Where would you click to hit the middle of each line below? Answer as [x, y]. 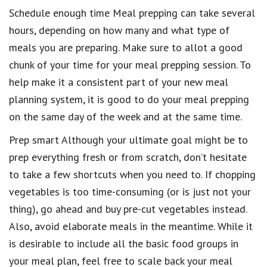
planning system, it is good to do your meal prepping [129, 99]
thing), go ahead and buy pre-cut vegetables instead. [128, 209]
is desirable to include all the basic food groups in [124, 243]
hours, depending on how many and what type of [119, 30]
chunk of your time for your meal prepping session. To [130, 64]
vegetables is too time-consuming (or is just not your [130, 191]
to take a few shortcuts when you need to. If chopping [132, 174]
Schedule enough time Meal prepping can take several [132, 13]
